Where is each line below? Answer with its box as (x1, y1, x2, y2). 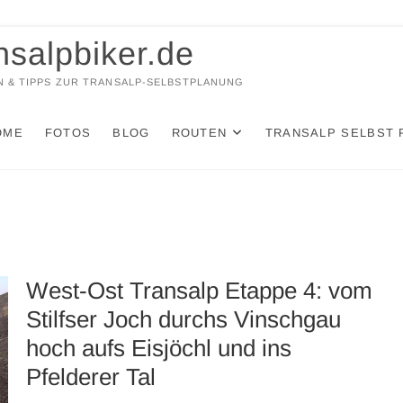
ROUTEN (171, 126, 228, 139)
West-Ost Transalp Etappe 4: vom (25, 277, 372, 304)
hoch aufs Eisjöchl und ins (25, 335, 291, 362)
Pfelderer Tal (25, 363, 156, 390)
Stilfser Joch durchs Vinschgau (25, 306, 341, 333)
